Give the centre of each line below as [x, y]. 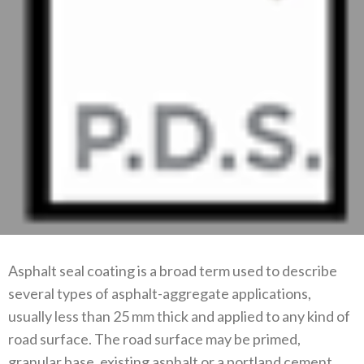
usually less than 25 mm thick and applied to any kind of [179, 316]
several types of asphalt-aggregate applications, [160, 293]
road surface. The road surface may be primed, [154, 339]
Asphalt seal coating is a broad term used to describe [173, 271]
